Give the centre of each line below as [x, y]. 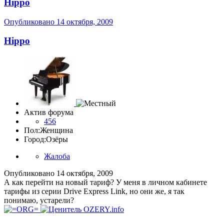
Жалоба [57, 156]
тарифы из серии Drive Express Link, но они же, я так [94, 191]
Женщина [56, 130]
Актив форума [49, 112]
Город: [35, 139]
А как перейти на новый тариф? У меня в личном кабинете [105, 182]
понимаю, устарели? [39, 200]
